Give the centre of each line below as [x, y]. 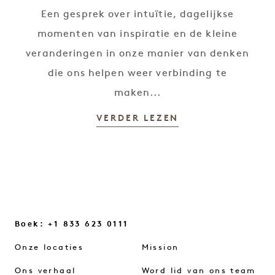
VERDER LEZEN [137, 119]
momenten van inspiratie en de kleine [137, 34]
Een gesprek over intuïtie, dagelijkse [137, 15]
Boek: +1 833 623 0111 [72, 224]
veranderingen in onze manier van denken [137, 54]
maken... [137, 93]
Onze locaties [49, 248]
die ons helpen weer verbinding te [137, 74]
